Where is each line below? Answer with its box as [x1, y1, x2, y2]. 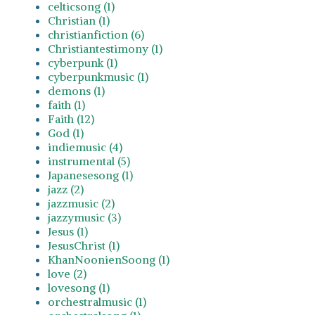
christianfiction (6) [48, 27, 144, 41]
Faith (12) [48, 111, 94, 126]
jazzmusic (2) [48, 195, 115, 210]
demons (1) [48, 83, 105, 98]
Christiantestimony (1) [48, 41, 162, 56]
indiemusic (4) [48, 139, 122, 154]
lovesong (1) [48, 280, 110, 295]
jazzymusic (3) [48, 210, 121, 224]
